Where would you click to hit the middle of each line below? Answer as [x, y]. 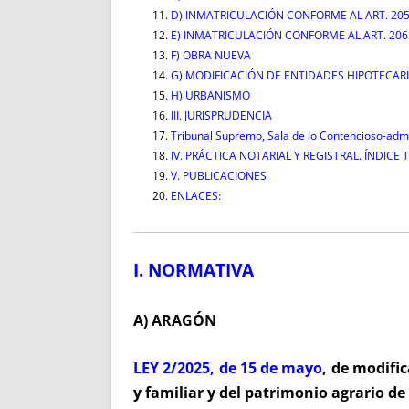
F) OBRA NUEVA [211, 55]
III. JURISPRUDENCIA [221, 115]
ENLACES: [196, 196]
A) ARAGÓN [175, 320]
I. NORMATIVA [194, 270]
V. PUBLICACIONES [219, 176]
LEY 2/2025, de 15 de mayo [228, 368]
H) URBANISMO [210, 95]
